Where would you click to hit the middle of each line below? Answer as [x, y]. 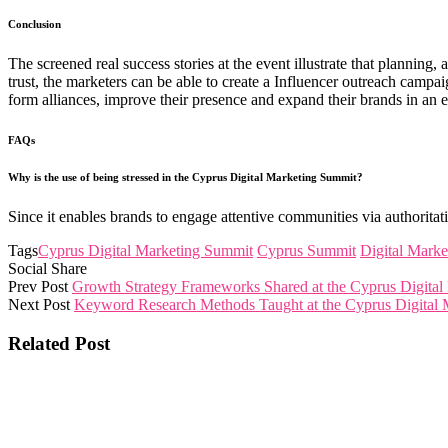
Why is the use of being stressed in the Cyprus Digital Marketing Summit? [185, 177]
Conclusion [34, 24]
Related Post [59, 343]
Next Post [39, 305]
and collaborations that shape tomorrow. [153, 418]
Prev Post [38, 287]
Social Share [47, 269]
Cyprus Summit [306, 251]
